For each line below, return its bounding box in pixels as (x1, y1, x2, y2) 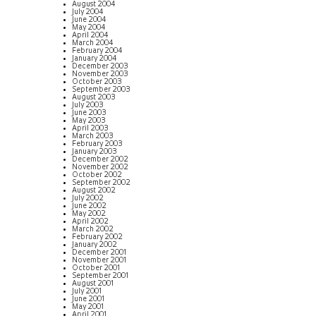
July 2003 (72, 101, 104, 109)
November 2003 (72, 70, 128, 78)
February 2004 (72, 47, 123, 55)
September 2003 (72, 85, 130, 94)
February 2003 (72, 140, 123, 148)
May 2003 (72, 116, 106, 125)
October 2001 (72, 264, 120, 272)
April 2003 (72, 124, 109, 133)
